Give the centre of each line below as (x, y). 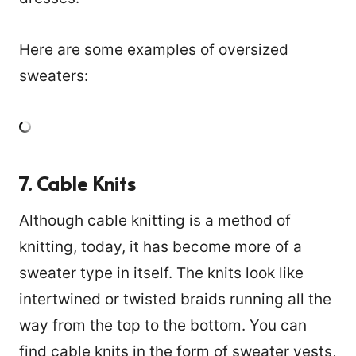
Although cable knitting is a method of (155, 221)
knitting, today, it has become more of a (161, 247)
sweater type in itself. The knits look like (161, 273)
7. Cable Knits (77, 184)
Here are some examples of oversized (154, 50)
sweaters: (54, 76)
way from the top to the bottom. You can (163, 326)
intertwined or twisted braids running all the (175, 300)
